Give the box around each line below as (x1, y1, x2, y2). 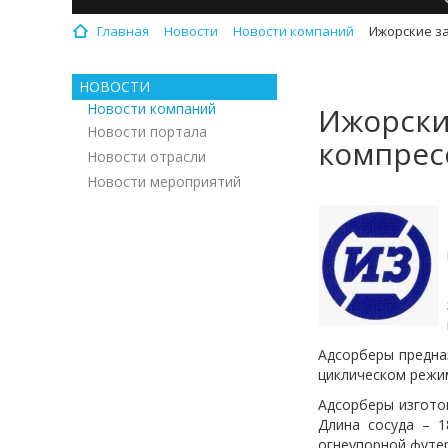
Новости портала (87, 121, 207, 141)
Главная (97, 22, 149, 40)
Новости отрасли (87, 146, 206, 166)
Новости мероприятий (87, 171, 241, 191)
